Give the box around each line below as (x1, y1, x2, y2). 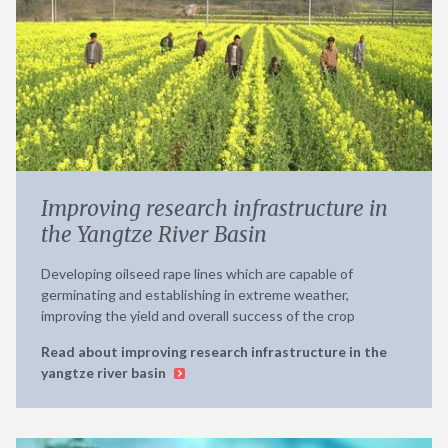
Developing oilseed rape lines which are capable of (41, 264, 353, 282)
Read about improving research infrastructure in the (41, 342, 387, 360)
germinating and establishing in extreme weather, (41, 285, 349, 303)
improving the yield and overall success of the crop (41, 306, 355, 324)
